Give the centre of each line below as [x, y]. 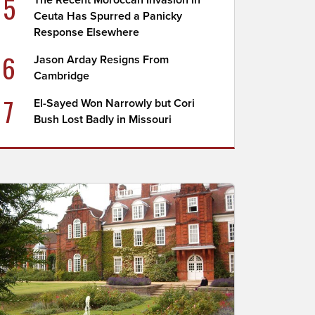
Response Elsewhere [87, 32]
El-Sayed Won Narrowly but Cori [115, 103]
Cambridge [62, 76]
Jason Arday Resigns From [102, 60]
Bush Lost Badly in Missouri [103, 120]
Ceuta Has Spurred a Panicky [108, 16]
